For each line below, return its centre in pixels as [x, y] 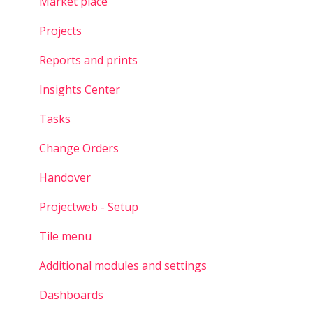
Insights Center [80, 90]
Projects [60, 31]
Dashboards [71, 295]
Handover [65, 178]
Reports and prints [88, 60]
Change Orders [79, 148]
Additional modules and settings [123, 266]
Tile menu [65, 236]
